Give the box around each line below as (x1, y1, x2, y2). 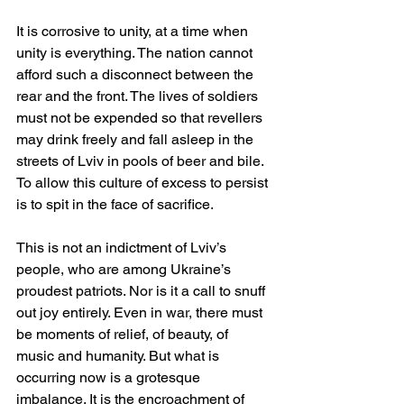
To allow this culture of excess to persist (16, 173, 271, 191)
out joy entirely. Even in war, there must (16, 303, 266, 321)
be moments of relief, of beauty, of (16, 325, 232, 343)
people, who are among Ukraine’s (16, 260, 234, 278)
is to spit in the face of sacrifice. (16, 195, 214, 213)
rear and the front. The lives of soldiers (16, 87, 262, 105)
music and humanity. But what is (16, 346, 223, 364)
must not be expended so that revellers (16, 108, 266, 126)
